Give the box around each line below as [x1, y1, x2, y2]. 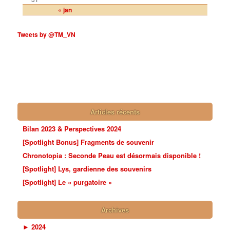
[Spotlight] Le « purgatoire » [23, 177, 112, 187]
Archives [101, 205, 129, 215]
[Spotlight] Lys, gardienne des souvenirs [23, 163, 152, 174]
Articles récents [90, 106, 140, 117]
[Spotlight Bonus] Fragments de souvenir [23, 137, 155, 147]
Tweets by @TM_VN [17, 29, 76, 39]
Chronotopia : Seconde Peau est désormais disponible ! [23, 150, 201, 160]
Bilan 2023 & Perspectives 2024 [23, 123, 122, 133]
